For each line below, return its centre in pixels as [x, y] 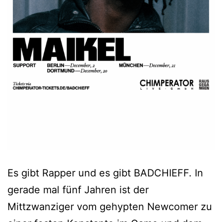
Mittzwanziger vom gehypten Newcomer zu [110, 207]
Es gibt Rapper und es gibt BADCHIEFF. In [105, 173]
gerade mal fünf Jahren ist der [78, 190]
